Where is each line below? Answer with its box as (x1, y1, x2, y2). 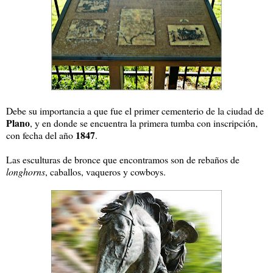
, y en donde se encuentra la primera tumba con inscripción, (30, 116, 258, 129)
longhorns (6, 165, 45, 178)
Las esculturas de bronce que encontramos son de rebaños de (6, 152, 239, 166)
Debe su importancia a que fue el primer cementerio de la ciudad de (6, 104, 264, 117)
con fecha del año (6, 128, 76, 141)
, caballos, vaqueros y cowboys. (45, 165, 166, 178)
